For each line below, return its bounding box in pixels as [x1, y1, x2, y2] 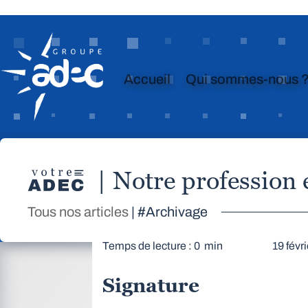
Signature [102, 274, 200, 296]
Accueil [124, 71, 170, 87]
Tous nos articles [27, 203, 129, 219]
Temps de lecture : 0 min [102, 239, 223, 252]
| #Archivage [129, 203, 208, 219]
